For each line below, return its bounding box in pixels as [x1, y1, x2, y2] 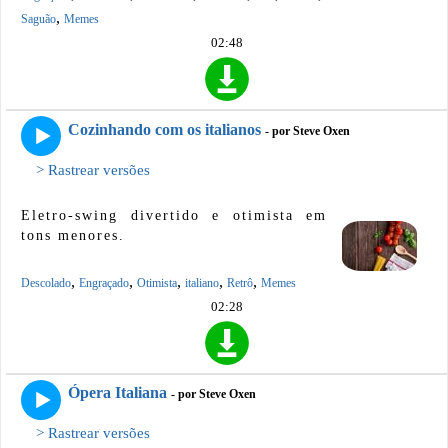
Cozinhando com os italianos [68, 120, 261, 138]
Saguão [21, 12, 56, 27]
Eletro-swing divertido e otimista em [21, 207, 327, 223]
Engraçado [79, 275, 129, 290]
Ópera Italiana [68, 383, 167, 401]
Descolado [21, 275, 71, 290]
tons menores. [21, 227, 125, 243]
